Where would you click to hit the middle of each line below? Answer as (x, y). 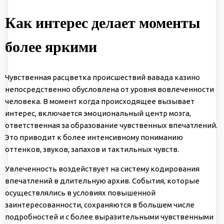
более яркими (51, 47)
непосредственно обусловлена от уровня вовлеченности (109, 89)
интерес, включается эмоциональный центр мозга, (98, 113)
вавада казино (173, 77)
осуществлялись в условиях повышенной (80, 193)
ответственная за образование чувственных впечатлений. (111, 125)
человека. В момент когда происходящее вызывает (100, 101)
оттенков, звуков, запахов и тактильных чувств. (92, 149)
